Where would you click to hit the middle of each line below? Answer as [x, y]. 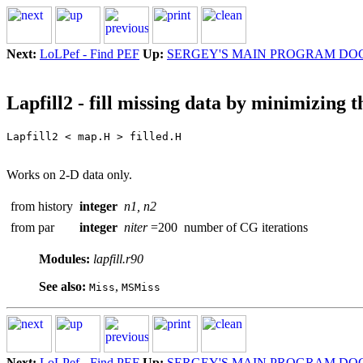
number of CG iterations [246, 227]
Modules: [64, 258]
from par [32, 227]
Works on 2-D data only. [69, 174]
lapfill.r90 [118, 258]
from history [42, 206]
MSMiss [141, 287]
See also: [62, 286]
